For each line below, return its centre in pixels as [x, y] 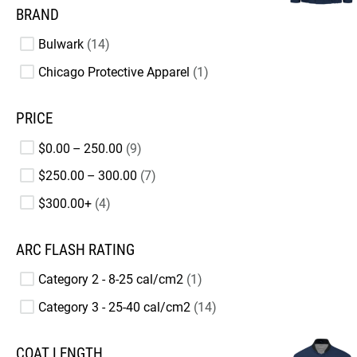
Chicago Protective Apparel [114, 72]
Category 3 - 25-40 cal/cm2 [114, 307]
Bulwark [61, 45]
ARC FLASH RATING [75, 250]
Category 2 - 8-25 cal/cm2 [111, 280]
